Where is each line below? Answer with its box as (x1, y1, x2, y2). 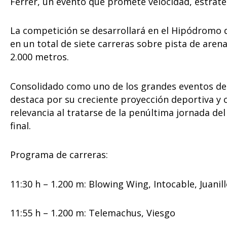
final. (10, 119, 31, 132)
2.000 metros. (10, 51, 69, 63)
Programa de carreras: (10, 148, 108, 161)
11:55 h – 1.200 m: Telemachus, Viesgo (10, 207, 175, 219)
